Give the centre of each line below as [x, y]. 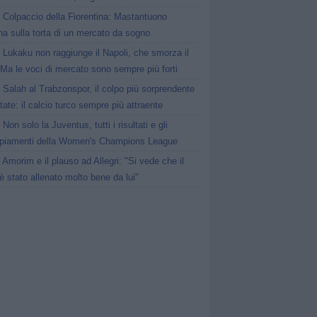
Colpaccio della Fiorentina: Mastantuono [85, 17]
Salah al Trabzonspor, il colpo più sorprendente [99, 89]
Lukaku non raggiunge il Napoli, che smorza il [96, 53]
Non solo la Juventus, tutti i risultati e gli [86, 125]
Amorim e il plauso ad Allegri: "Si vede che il [93, 161]
